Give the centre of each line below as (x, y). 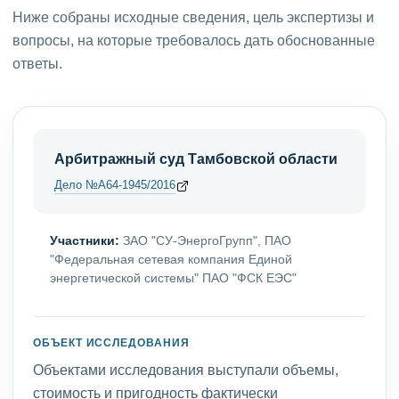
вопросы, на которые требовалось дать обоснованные (194, 41)
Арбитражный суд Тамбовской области (196, 159)
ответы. (37, 64)
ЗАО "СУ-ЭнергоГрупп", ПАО (205, 240)
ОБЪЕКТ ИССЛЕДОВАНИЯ (111, 342)
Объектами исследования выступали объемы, (186, 370)
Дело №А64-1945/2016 (115, 185)
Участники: (85, 240)
